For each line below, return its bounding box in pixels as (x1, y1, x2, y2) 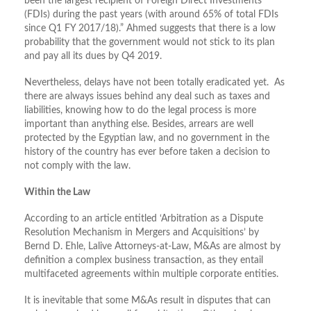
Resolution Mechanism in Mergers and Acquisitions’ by (24, 228, 259, 238)
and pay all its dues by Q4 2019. (24, 51, 162, 62)
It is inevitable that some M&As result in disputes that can (24, 296, 271, 306)
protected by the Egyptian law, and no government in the (24, 133, 269, 144)
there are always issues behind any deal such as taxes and (24, 92, 270, 102)
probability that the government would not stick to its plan (24, 37, 275, 48)
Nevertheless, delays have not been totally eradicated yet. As (24, 78, 285, 88)
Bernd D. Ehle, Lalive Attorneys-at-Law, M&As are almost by (24, 242, 280, 252)
